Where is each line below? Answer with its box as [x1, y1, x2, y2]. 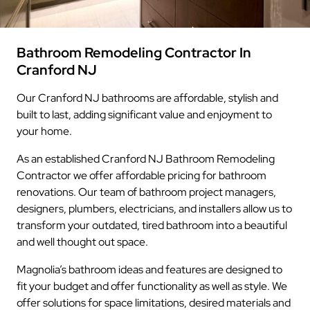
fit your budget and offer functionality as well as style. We [17, 278, 287, 293]
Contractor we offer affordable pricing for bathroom [17, 167, 266, 183]
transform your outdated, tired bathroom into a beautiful [17, 217, 287, 232]
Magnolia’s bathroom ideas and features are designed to [17, 262, 282, 277]
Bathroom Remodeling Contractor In [17, 43, 251, 62]
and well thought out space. [17, 234, 148, 249]
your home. [17, 123, 72, 138]
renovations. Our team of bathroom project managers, [17, 184, 276, 199]
